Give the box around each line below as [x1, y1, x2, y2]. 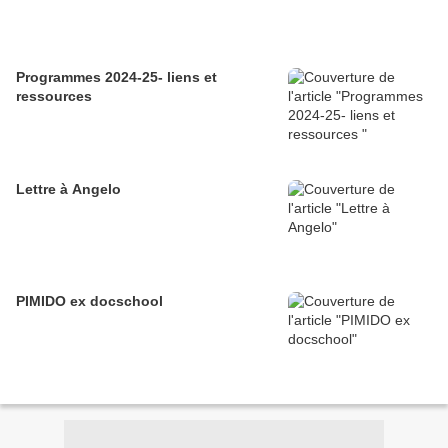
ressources [16, 88, 92, 105]
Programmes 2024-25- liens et [16, 69, 217, 86]
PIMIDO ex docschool [16, 293, 163, 310]
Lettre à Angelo [16, 181, 121, 198]
